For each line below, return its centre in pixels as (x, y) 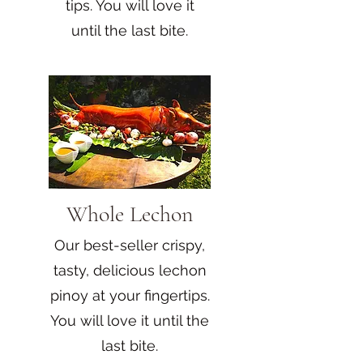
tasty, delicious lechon (130, 270)
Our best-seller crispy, (130, 245)
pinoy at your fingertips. (130, 295)
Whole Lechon (130, 214)
